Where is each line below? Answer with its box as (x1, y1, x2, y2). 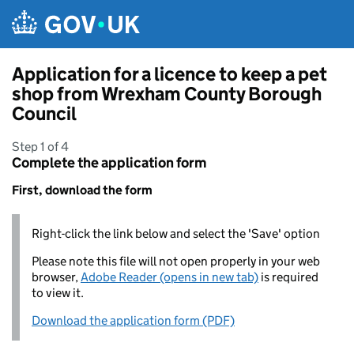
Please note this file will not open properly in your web (32, 254, 320, 269)
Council (12, 102, 77, 125)
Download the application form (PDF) (32, 313, 235, 328)
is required (258, 269, 318, 284)
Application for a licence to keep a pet (12, 62, 327, 85)
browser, (32, 269, 81, 284)
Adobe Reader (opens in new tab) (81, 269, 258, 284)
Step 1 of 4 (12, 139, 69, 154)
